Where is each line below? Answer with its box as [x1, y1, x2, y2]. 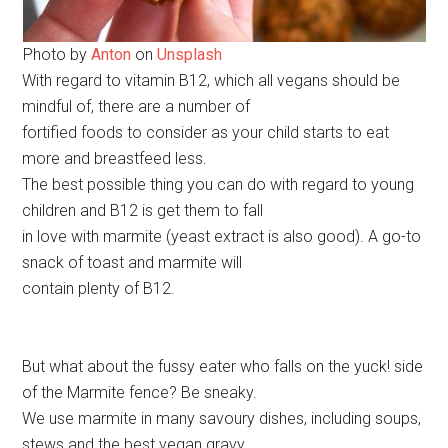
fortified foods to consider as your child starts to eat [22, 123, 390, 143]
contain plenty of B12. [22, 279, 176, 299]
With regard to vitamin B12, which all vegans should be [22, 71, 401, 91]
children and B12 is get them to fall [22, 201, 264, 221]
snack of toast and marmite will [22, 253, 243, 273]
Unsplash [156, 45, 222, 65]
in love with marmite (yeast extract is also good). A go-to [22, 227, 422, 247]
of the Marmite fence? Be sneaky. [22, 383, 258, 403]
